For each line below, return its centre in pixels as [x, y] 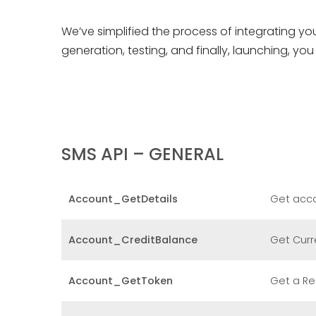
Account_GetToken [121, 281]
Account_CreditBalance [133, 240]
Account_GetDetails [123, 199]
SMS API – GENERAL [142, 154]
